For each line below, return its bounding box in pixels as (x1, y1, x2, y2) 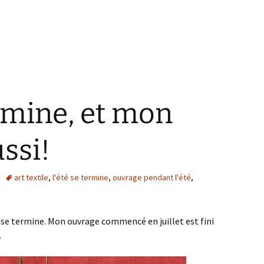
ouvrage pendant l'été (113, 172, 191, 183)
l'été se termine (52, 172, 108, 183)
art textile (14, 172, 48, 183)
